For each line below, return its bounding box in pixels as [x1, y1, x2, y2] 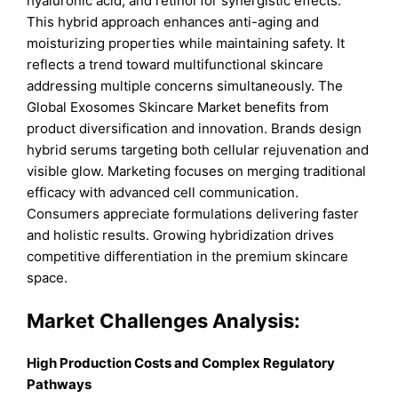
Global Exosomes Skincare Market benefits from [27, 99, 330, 116]
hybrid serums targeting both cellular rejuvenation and [27, 141, 370, 159]
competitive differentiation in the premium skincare [27, 248, 349, 266]
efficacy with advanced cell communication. [27, 184, 299, 202]
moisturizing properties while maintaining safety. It [27, 35, 346, 52]
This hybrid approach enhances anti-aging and [27, 13, 320, 31]
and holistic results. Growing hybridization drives [27, 227, 335, 244]
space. [27, 269, 68, 287]
